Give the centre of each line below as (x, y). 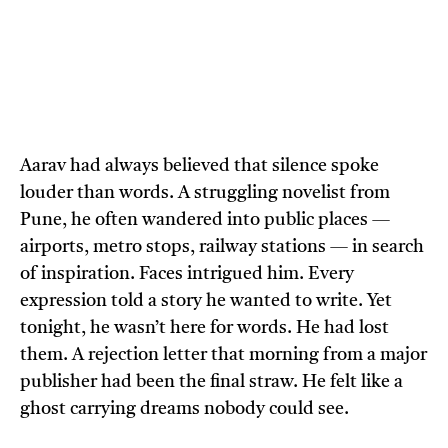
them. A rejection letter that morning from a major (223, 355)
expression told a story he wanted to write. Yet (206, 301)
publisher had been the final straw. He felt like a (211, 382)
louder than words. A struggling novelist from (205, 193)
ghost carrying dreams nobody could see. (184, 409)
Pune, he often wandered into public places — (205, 220)
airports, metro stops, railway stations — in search (222, 247)
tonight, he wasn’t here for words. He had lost (204, 328)
